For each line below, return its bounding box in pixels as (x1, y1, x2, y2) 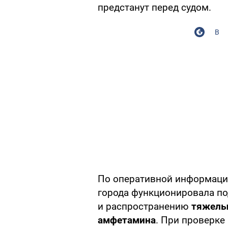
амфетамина (98, 214, 156, 226)
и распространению (98, 201, 191, 213)
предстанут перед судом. (98, 2, 211, 14)
